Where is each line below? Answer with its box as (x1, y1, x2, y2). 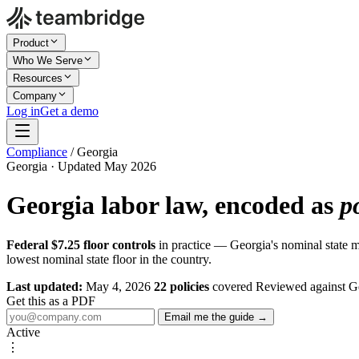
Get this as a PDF (6, 293, 95, 308)
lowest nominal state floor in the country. (6, 252, 212, 266)
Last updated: (6, 279, 83, 293)
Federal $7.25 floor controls (6, 237, 155, 252)
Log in (6, 104, 40, 118)
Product (13, 37, 49, 49)
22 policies (154, 279, 209, 293)
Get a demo (40, 104, 99, 118)
